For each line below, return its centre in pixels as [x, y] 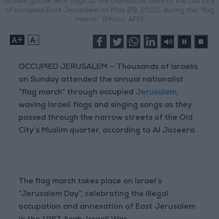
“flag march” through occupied [77, 93]
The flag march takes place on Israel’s [90, 182]
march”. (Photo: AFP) [109, 20]
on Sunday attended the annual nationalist [101, 80]
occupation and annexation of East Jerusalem [107, 208]
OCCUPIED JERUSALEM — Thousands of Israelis [109, 68]
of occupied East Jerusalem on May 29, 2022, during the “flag [109, 11]
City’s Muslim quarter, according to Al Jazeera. [108, 131]
